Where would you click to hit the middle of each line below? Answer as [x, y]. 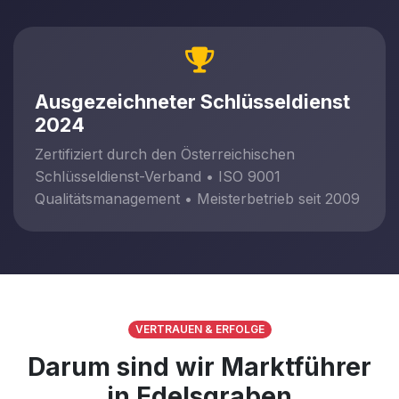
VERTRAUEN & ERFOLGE [199, 329]
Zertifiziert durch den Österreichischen [165, 154]
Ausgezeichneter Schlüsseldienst [192, 102]
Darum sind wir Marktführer [199, 367]
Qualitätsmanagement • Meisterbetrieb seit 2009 [197, 199]
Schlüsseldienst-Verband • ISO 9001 [158, 176]
